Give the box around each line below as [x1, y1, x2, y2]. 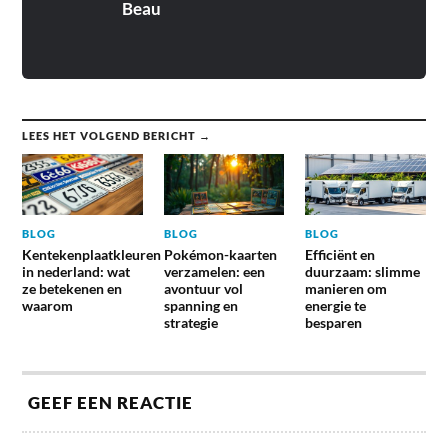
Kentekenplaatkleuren [22, 245, 162, 263]
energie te [304, 296, 366, 314]
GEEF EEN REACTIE [28, 391, 194, 413]
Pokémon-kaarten [163, 245, 277, 263]
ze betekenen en [22, 279, 123, 297]
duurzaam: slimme [304, 262, 420, 280]
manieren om [304, 279, 387, 297]
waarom [22, 296, 74, 314]
